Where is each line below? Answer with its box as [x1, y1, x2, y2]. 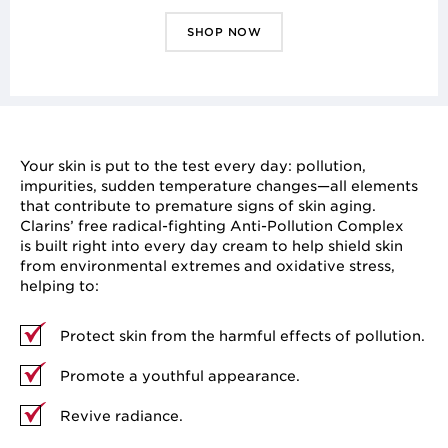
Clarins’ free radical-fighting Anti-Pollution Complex [20, 218, 404, 234]
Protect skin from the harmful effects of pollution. [60, 328, 425, 344]
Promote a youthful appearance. [60, 368, 300, 384]
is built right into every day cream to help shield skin [20, 238, 403, 254]
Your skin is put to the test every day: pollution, [20, 158, 366, 174]
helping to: [20, 278, 99, 294]
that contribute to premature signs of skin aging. [20, 198, 376, 214]
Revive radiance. [60, 408, 183, 424]
